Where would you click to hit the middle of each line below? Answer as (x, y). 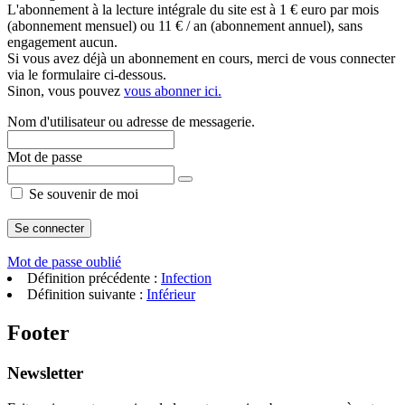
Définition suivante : (87, 294)
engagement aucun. (62, 42)
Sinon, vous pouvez (66, 91)
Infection (186, 278)
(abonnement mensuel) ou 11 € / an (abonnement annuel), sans (185, 26)
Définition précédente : (94, 278)
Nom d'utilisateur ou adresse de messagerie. (131, 122)
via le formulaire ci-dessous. (87, 75)
